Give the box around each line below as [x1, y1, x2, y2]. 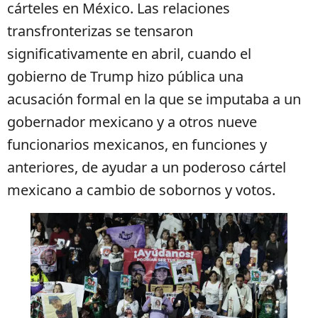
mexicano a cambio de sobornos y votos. [7, 180, 275, 199]
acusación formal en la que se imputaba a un [7, 89, 301, 109]
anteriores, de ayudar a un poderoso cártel [7, 158, 286, 177]
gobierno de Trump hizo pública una [7, 67, 243, 86]
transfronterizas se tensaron [7, 21, 193, 40]
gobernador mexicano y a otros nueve [7, 112, 257, 131]
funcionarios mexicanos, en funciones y [7, 135, 267, 154]
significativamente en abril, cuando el [7, 44, 251, 63]
